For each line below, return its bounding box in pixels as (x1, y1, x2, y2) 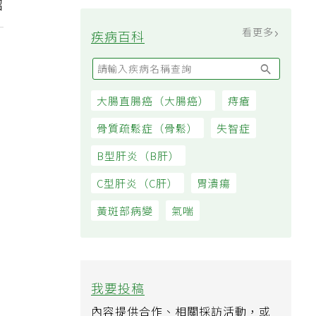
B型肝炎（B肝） (100, 159, 184, 175)
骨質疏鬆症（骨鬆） (100, 132, 203, 147)
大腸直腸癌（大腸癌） (100, 104, 214, 120)
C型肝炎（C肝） (100, 188, 183, 203)
